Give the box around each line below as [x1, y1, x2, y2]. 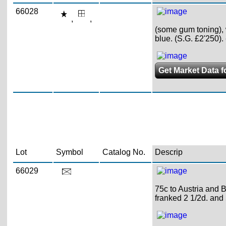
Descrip [154, 147, 183, 156]
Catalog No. [102, 147, 145, 156]
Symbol [55, 147, 83, 156]
